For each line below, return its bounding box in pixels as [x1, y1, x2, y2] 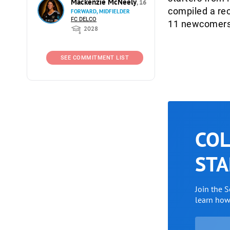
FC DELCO [71, 16, 97, 23]
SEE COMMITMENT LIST [60, 54, 129, 61]
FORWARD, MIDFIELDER [71, 8, 130, 15]
